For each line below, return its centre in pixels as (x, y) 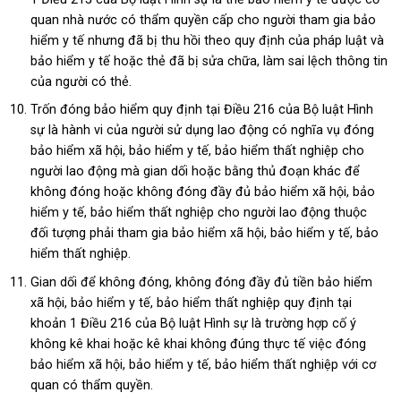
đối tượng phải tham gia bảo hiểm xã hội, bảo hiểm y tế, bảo (204, 234)
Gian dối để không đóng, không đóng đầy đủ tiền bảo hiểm (201, 282)
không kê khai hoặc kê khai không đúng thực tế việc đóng (198, 344)
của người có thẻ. (81, 81)
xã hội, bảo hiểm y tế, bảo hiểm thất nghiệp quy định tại (191, 303)
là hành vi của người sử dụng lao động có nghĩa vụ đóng (211, 131)
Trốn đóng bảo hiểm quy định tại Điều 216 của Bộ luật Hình (201, 110)
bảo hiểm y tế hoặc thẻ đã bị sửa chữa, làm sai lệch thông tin (209, 61)
